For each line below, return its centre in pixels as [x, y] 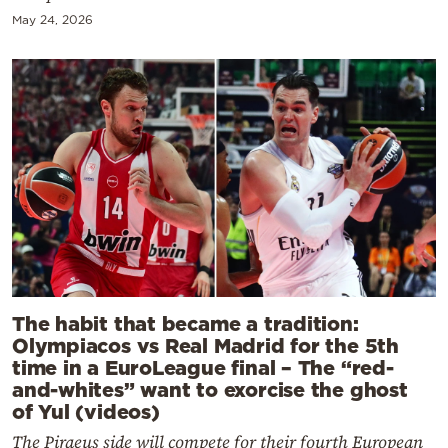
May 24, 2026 [52, 19]
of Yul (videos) [86, 410]
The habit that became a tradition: [185, 322]
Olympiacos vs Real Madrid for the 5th [205, 344]
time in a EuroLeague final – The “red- [203, 366]
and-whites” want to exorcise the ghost [210, 388]
